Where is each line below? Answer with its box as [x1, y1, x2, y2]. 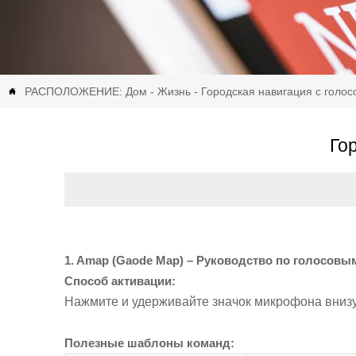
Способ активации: [64, 273, 176, 288]
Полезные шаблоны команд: [64, 335, 234, 350]
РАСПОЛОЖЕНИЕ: [25, 84, 126, 98]
